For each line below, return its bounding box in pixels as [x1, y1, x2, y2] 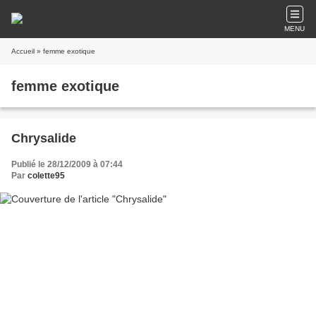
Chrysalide [11, 131, 76, 145]
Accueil [11, 47, 35, 55]
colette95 [28, 171, 65, 181]
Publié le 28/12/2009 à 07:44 [11, 159, 123, 169]
